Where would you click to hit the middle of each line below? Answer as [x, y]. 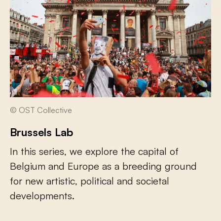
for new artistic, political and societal [90, 181]
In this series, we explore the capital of [94, 151]
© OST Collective [41, 110]
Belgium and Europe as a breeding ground [103, 166]
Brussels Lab [41, 132]
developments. [42, 196]
